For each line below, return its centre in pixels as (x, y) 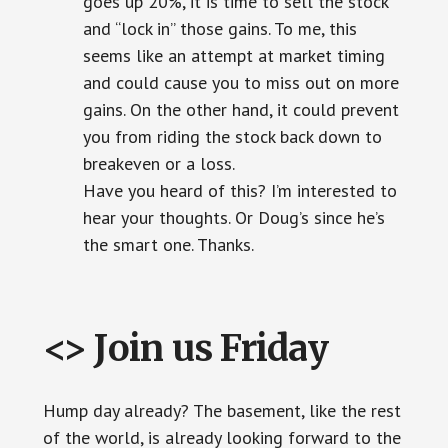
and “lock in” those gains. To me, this (219, 29)
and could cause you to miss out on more (240, 83)
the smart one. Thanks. (168, 245)
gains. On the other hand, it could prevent (240, 110)
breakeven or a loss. (158, 164)
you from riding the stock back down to (232, 137)
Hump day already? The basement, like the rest (221, 411)
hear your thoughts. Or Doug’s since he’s (233, 218)
